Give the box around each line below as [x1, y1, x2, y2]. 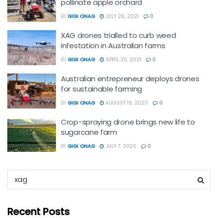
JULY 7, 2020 [104, 143, 136, 150]
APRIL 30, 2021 [104, 56, 141, 63]
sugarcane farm [61, 127, 117, 137]
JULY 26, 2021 [104, 13, 139, 20]
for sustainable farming [61, 84, 143, 94]
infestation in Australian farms [61, 40, 165, 51]
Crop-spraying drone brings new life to [61, 117, 195, 127]
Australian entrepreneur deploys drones [61, 73, 200, 84]
